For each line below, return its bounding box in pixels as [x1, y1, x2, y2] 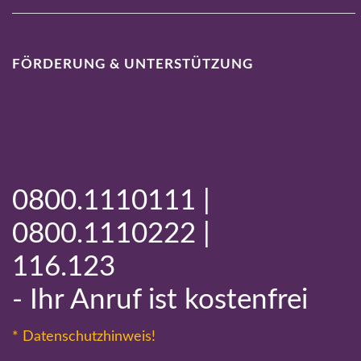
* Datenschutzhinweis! [12, 330, 156, 344]
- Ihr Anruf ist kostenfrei [12, 286, 308, 314]
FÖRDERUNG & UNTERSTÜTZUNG [12, 57, 253, 71]
